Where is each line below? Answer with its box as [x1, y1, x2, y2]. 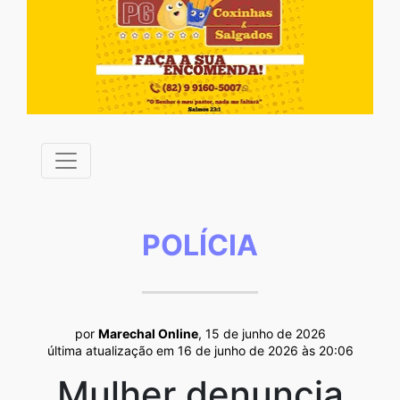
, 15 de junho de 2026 [197, 325, 326, 341]
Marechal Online [97, 325, 198, 341]
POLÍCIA [142, 227, 258, 262]
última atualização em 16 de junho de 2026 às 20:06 [46, 342, 354, 358]
